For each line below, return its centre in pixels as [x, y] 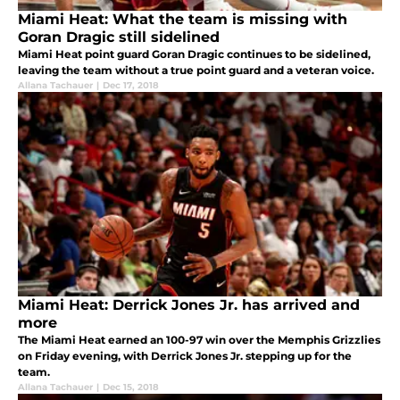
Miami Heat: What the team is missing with [183, 20]
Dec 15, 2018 [131, 387]
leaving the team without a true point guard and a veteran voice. [196, 71]
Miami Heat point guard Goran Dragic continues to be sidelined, [194, 54]
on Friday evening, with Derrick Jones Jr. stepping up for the [185, 356]
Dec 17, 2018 [131, 86]
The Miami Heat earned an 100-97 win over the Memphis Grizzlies [199, 340]
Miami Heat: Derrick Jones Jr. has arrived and [189, 305]
